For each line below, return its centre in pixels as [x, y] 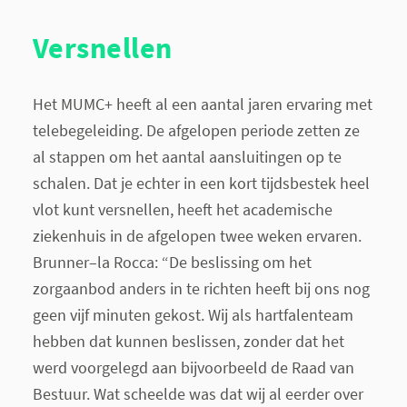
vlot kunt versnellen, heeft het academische [182, 209]
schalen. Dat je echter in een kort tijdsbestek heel [201, 183]
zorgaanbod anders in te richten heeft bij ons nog [201, 288]
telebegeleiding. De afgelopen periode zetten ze [196, 130]
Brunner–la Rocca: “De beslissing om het [172, 262]
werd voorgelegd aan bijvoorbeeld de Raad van [193, 367]
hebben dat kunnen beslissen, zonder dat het [188, 341]
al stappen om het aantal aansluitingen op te [187, 156]
